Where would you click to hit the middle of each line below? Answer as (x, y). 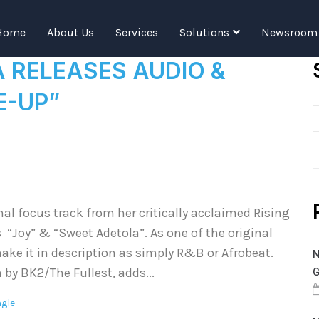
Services (136, 32)
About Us (70, 32)
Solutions (204, 32)
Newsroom (289, 32)
